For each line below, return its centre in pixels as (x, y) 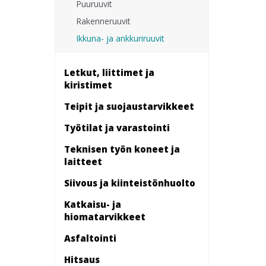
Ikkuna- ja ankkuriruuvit (120, 38)
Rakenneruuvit (103, 21)
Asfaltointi (90, 238)
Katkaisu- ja (93, 204)
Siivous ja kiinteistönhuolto (130, 183)
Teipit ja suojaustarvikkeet (129, 106)
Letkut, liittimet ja (109, 72)
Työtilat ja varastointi (117, 127)
